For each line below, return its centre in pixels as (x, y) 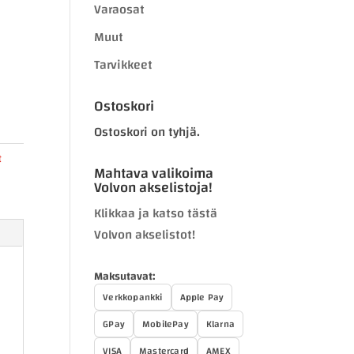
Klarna (220, 324)
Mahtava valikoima (154, 173)
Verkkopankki (133, 297)
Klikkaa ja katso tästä (156, 213)
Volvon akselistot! (145, 235)
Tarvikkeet (124, 65)
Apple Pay (202, 297)
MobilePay (165, 324)
